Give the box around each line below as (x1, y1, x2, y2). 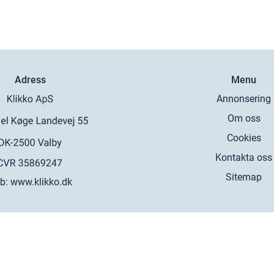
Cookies (226, 131, 261, 144)
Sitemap (226, 171, 262, 183)
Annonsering (217, 92, 272, 105)
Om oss (227, 112, 261, 124)
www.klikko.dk (10, 176, 73, 188)
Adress (14, 73, 46, 86)
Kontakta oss (215, 151, 273, 163)
